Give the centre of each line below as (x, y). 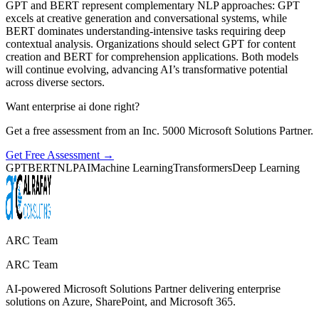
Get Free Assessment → (60, 155)
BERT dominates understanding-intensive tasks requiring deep (146, 31)
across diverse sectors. (55, 83)
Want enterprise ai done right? (73, 107)
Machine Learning (132, 168)
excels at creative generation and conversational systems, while (146, 19)
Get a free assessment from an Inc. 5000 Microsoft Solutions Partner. (159, 131)
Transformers (203, 168)
